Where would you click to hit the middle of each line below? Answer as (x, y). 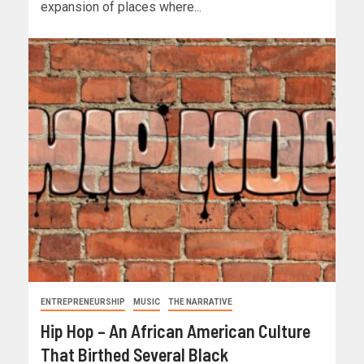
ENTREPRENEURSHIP (83, 302)
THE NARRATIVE (200, 302)
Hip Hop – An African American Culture (175, 331)
